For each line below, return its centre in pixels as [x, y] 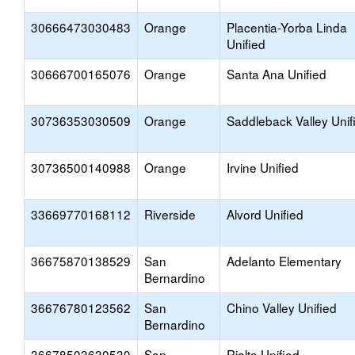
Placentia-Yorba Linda [287, 27]
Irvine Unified [263, 167]
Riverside [170, 214]
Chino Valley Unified [282, 307]
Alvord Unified [265, 214]
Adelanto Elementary [284, 261]
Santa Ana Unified [277, 74]
